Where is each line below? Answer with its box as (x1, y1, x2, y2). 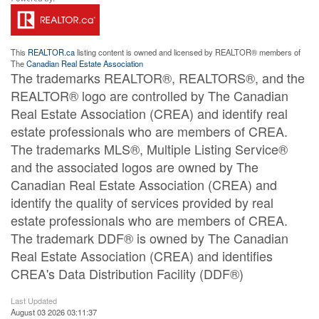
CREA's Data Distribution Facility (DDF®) (11, 264, 244, 283)
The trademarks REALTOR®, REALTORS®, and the (11, 68, 305, 87)
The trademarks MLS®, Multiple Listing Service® (11, 140, 288, 158)
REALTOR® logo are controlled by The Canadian (11, 86, 288, 105)
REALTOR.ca (28, 46, 75, 58)
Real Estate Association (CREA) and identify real (11, 104, 288, 122)
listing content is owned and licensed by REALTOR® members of (75, 46, 300, 58)
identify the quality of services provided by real (11, 193, 273, 211)
